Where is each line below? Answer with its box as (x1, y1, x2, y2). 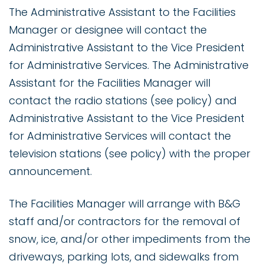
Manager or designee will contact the (9, 22, 207, 38)
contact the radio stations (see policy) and (9, 93, 237, 108)
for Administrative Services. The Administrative (9, 58, 249, 73)
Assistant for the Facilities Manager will (9, 75, 210, 91)
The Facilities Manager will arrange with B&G (9, 196, 240, 212)
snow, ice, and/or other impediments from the (9, 232, 250, 247)
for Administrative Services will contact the (9, 128, 231, 144)
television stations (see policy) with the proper (9, 146, 250, 161)
